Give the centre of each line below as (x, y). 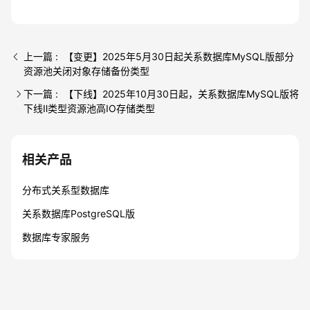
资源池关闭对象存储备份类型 (86, 71)
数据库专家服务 (56, 237)
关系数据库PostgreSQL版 (79, 213)
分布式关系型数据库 (66, 190)
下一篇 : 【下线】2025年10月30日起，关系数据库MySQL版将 (161, 94)
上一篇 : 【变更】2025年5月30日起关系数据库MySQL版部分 (159, 56)
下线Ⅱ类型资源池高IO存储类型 (89, 108)
